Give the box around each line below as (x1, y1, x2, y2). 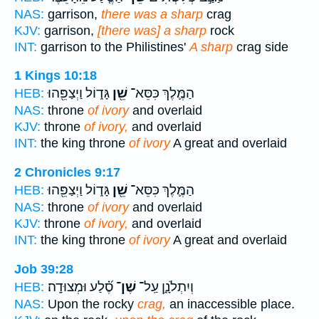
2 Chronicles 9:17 (14, 164, 120, 179)
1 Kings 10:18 (14, 68, 97, 83)
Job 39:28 (14, 261, 73, 276)
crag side (233, 39, 288, 54)
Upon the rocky (44, 296, 137, 311)
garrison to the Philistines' (37, 39, 189, 54)
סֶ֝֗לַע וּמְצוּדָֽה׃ (48, 278, 113, 295)
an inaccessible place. (166, 296, 295, 311)
